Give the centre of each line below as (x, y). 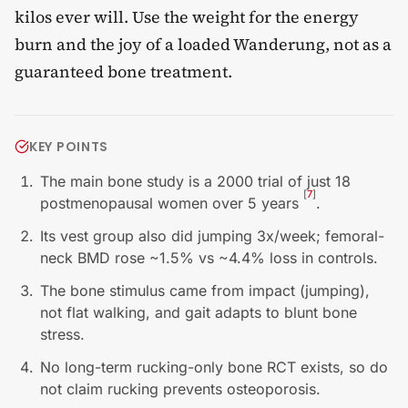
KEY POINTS (69, 146)
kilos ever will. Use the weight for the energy (187, 16)
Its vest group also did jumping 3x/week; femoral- (212, 235)
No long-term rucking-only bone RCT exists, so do (214, 367)
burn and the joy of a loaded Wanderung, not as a (203, 44)
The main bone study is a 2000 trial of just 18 (195, 181)
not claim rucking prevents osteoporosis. (180, 388)
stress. (62, 334)
